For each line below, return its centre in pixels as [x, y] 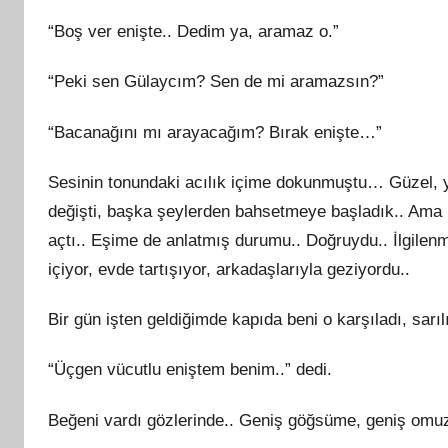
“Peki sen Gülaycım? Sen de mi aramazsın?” [216, 82]
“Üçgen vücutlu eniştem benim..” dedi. [190, 370]
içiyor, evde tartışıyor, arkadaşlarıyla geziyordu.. [229, 269]
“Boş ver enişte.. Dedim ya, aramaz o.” [193, 31]
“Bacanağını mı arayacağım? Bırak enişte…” [215, 132]
